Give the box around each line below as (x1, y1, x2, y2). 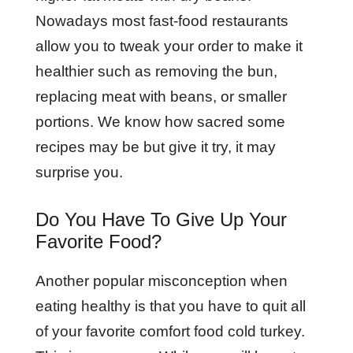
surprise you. (35, 164, 127, 180)
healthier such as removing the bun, (35, 63, 277, 80)
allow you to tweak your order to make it (35, 38, 303, 54)
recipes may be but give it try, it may (35, 139, 276, 155)
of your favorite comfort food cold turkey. (35, 323, 305, 340)
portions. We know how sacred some (35, 113, 285, 130)
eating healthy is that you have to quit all (35, 298, 306, 314)
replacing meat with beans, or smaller (35, 88, 287, 105)
